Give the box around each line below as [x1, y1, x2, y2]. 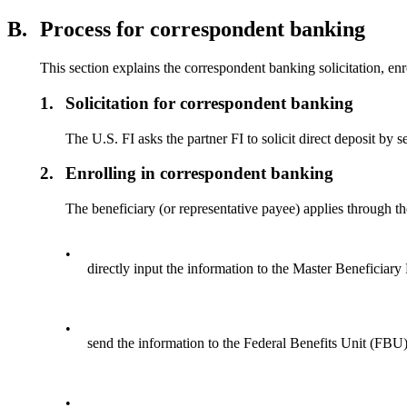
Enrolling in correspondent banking [65, 164, 334, 184]
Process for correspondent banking [40, 17, 365, 42]
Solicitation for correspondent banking [65, 94, 354, 114]
